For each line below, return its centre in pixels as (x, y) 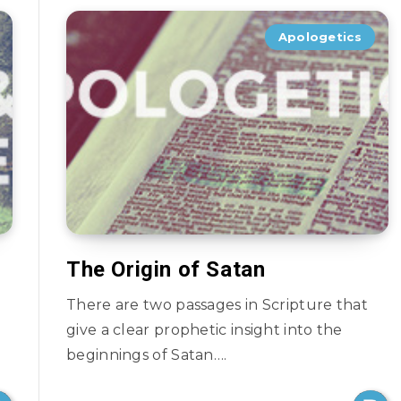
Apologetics (320, 37)
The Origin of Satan (166, 269)
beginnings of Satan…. (147, 355)
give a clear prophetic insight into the (205, 330)
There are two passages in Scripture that (217, 305)
